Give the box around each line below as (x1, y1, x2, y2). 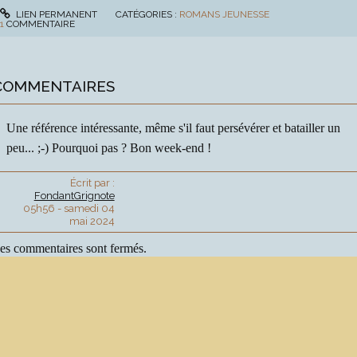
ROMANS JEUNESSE (179, 8, 270, 20)
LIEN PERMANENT (14, 8, 98, 20)
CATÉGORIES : (116, 8, 180, 20)
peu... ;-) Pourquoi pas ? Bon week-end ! (6, 140, 211, 155)
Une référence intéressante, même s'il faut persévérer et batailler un (6, 120, 340, 135)
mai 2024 (69, 214, 115, 227)
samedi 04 (63, 202, 115, 214)
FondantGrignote (33, 189, 115, 202)
